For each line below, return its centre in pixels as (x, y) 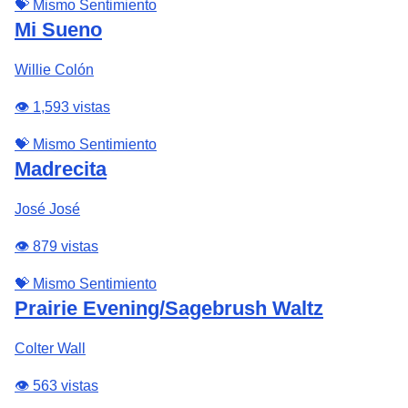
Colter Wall (50, 348)
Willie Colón (54, 70)
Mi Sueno (58, 30)
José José (47, 209)
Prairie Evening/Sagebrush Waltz (169, 308)
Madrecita (61, 169)
